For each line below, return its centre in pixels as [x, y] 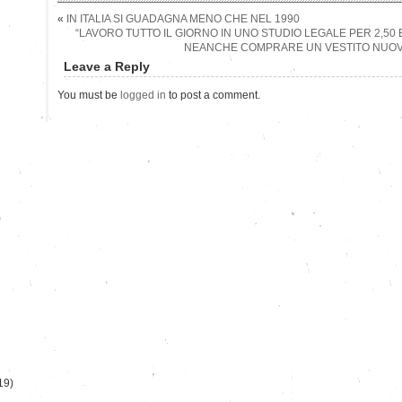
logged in [143, 95]
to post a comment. [213, 95]
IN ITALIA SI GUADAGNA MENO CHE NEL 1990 [183, 18]
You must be [89, 95]
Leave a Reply [107, 66]
